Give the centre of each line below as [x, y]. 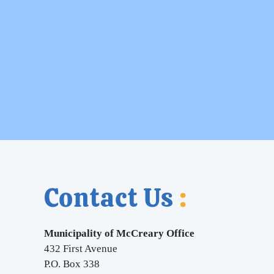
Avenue [101, 249]
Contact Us [112, 198]
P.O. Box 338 [72, 264]
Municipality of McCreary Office [119, 233]
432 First [64, 249]
